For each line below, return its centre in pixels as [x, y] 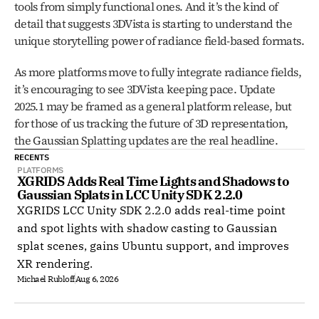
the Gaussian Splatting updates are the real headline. [146, 140]
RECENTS [32, 157]
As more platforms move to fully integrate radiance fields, [158, 72]
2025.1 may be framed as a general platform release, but [153, 106]
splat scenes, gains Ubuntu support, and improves [153, 246]
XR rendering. [55, 263]
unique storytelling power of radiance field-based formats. [159, 41]
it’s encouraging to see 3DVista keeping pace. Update [145, 89]
